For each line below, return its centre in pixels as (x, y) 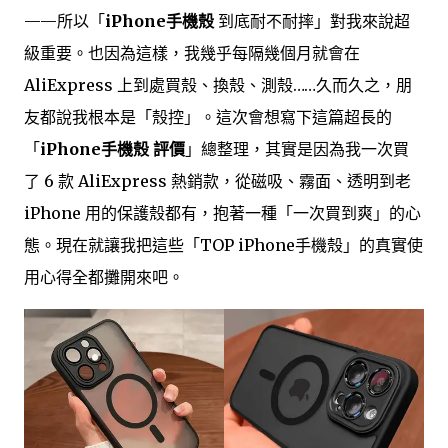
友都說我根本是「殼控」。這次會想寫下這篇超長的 (208, 116)
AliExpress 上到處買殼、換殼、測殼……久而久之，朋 (218, 84)
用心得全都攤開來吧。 (104, 276)
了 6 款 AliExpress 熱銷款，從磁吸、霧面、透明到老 (217, 180)
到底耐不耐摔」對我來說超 (312, 20)
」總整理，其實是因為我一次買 (297, 148)
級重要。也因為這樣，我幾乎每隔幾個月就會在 (192, 52)
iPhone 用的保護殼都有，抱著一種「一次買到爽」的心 (222, 212)
